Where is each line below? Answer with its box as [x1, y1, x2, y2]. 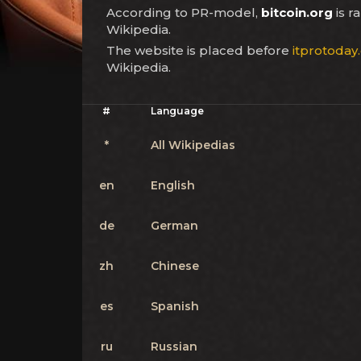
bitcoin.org [261, 5, 333, 20]
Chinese [151, 259, 199, 273]
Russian [151, 339, 197, 354]
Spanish [151, 299, 199, 313]
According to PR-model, [106, 5, 261, 20]
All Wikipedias [151, 138, 235, 152]
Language [151, 105, 204, 117]
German [151, 218, 198, 233]
